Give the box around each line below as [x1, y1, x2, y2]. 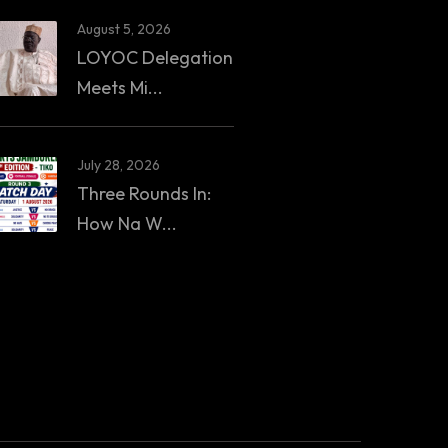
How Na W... [76, 212, 177, 235]
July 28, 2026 [76, 156, 160, 174]
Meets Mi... [76, 76, 163, 99]
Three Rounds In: [76, 182, 211, 205]
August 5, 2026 [76, 20, 171, 38]
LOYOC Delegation [76, 46, 233, 69]
